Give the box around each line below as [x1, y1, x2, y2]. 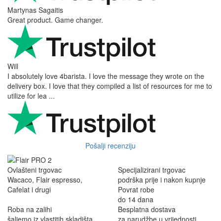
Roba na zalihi [7, 204, 52, 214]
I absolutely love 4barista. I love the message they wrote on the [7, 71, 204, 81]
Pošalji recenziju [85, 140, 136, 150]
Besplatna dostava [118, 204, 176, 214]
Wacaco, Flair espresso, [7, 174, 82, 184]
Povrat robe [118, 184, 154, 194]
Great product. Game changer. [7, 14, 103, 25]
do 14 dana [118, 194, 153, 204]
